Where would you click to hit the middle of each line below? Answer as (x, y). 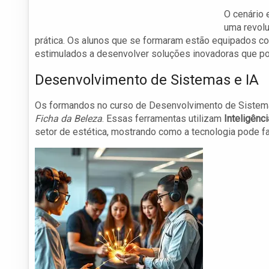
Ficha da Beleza (68, 119)
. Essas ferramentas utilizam (163, 119)
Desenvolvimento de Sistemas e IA (147, 80)
